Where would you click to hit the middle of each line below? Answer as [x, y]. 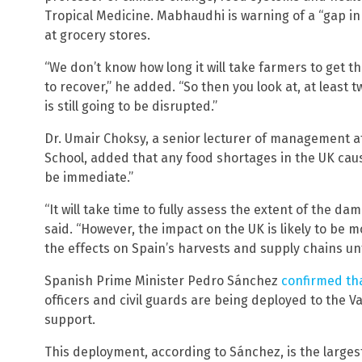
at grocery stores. [97, 36]
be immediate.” [89, 178]
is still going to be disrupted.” [131, 107]
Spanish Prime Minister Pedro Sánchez [163, 281]
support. [70, 320]
